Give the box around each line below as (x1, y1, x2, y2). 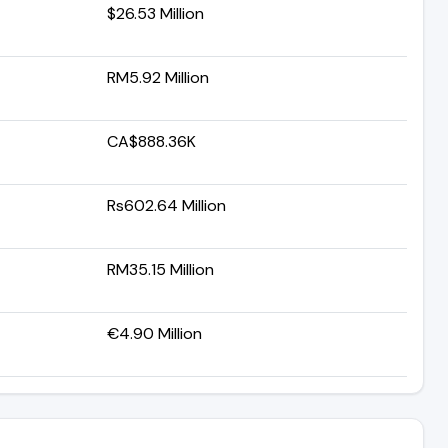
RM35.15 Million (107, 258, 214, 280)
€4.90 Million (107, 322, 202, 344)
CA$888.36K (107, 130, 196, 152)
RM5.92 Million (107, 66, 209, 88)
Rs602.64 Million (107, 194, 226, 216)
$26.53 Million (107, 2, 204, 24)
